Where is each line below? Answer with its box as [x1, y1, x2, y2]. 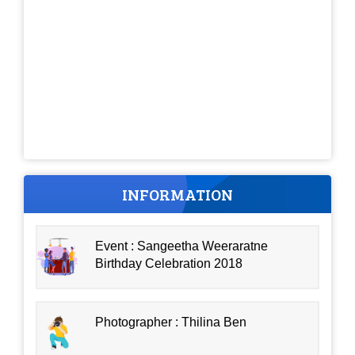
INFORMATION [122, 182, 233, 205]
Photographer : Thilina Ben [95, 315, 247, 330]
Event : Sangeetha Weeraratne [95, 239, 269, 253]
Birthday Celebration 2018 [95, 256, 243, 270]
